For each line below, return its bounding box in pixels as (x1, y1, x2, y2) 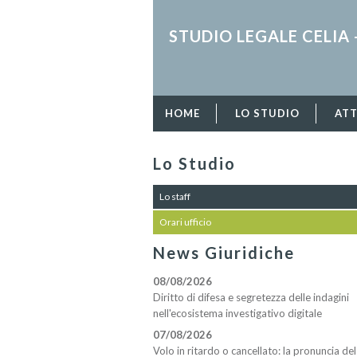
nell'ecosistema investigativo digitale (153, 307, 322, 320)
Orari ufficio (159, 215, 211, 228)
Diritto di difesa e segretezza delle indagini (153, 291, 349, 304)
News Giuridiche (153, 242, 295, 262)
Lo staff (159, 190, 190, 202)
